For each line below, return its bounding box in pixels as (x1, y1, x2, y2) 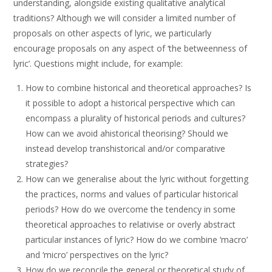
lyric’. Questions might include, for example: (13, 58, 183, 69)
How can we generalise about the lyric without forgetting (25, 173, 249, 185)
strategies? (25, 158, 69, 169)
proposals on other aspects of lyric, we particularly (13, 27, 212, 39)
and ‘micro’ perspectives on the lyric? (25, 249, 169, 260)
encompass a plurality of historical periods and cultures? (25, 112, 246, 124)
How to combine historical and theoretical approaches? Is (25, 82, 252, 93)
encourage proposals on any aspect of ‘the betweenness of (13, 42, 248, 54)
